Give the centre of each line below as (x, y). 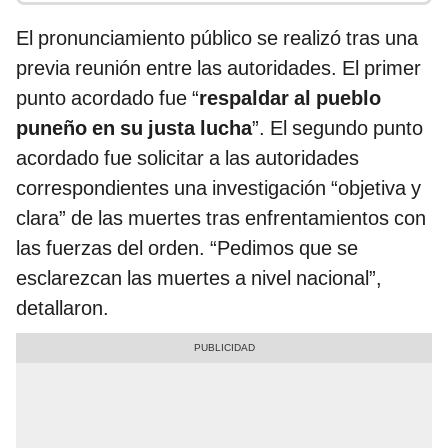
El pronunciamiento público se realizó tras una (217, 38)
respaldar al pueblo (290, 98)
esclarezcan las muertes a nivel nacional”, (199, 278)
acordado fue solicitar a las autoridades (187, 158)
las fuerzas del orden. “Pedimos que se (187, 248)
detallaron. (62, 308)
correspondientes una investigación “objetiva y (218, 188)
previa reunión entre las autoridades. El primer (218, 68)
